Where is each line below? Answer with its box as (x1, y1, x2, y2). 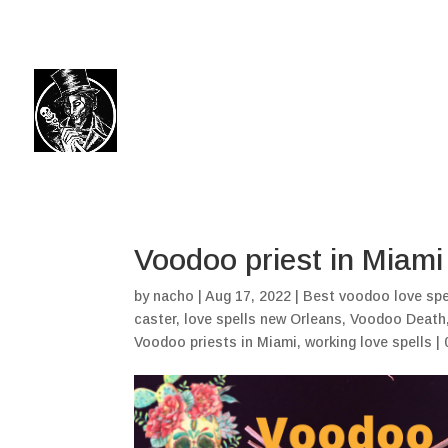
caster (134, 311, 177, 327)
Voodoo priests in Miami (134, 334, 298, 350)
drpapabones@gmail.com (281, 9, 446, 25)
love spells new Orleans (184, 311, 343, 327)
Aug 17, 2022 (205, 288, 292, 304)
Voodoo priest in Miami (134, 243, 444, 276)
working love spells (305, 334, 433, 350)
